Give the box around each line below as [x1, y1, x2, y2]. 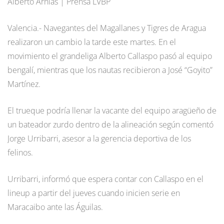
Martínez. [7, 78, 40, 89]
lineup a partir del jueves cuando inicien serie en [7, 187, 180, 198]
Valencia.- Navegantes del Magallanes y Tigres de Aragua [7, 22, 206, 33]
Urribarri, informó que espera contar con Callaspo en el [7, 173, 203, 184]
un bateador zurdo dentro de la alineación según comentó [7, 118, 213, 130]
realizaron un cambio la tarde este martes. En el [7, 36, 176, 47]
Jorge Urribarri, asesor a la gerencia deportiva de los [7, 132, 191, 144]
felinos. [7, 146, 33, 158]
